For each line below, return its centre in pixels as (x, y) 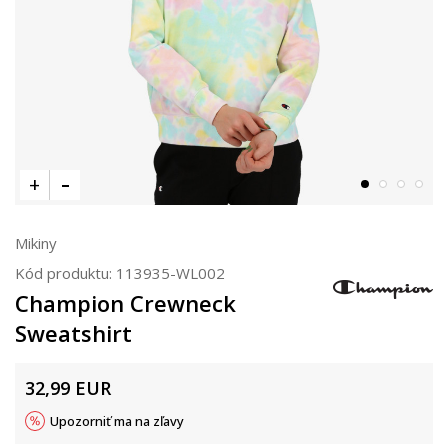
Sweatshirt (73, 333)
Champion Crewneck (125, 303)
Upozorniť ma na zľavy (117, 421)
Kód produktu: (65, 273)
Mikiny (36, 243)
